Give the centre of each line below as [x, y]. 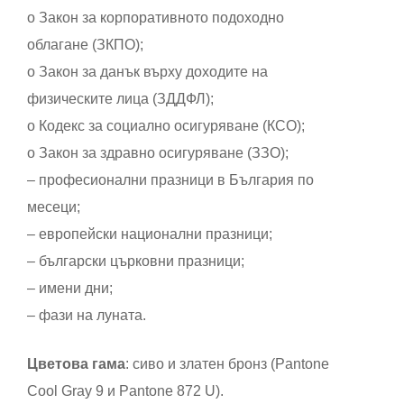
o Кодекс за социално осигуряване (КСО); [166, 126]
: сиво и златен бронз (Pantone [227, 364]
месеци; [54, 207]
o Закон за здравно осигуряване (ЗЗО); [158, 153]
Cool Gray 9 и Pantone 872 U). [125, 391]
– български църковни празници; [136, 262]
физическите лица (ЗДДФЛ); [120, 99]
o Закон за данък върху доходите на [147, 72]
